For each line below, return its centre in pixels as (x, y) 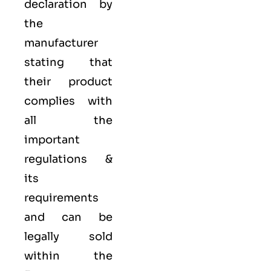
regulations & (68, 159)
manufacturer (61, 43)
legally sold (68, 237)
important (52, 140)
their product (68, 82)
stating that (68, 62)
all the (68, 120)
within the (68, 256)
